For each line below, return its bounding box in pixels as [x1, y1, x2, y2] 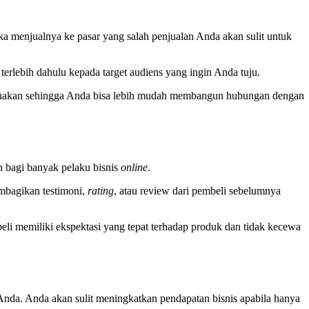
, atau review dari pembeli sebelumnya [114, 185, 281, 197]
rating [88, 185, 114, 197]
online [121, 161, 148, 174]
